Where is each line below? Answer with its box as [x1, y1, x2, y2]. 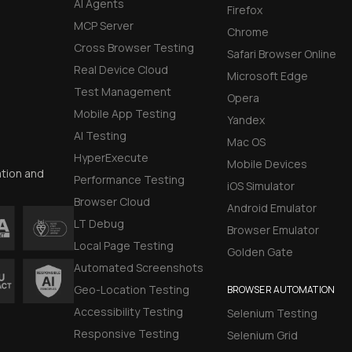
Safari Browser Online [226, 46, 336, 62]
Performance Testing [74, 172, 185, 188]
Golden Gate [226, 244, 293, 260]
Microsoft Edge [226, 68, 308, 84]
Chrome [226, 24, 269, 40]
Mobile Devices [226, 156, 307, 172]
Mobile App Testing [74, 106, 177, 122]
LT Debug [74, 216, 125, 232]
